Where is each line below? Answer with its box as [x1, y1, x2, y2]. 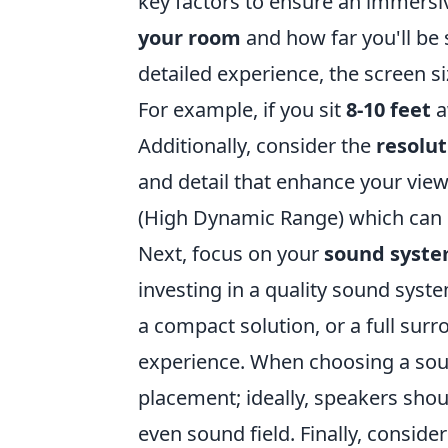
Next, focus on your [138, 240, 324, 267]
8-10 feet [346, 96, 431, 123]
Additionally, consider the [138, 132, 376, 159]
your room [138, 24, 241, 51]
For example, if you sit [138, 96, 346, 123]
